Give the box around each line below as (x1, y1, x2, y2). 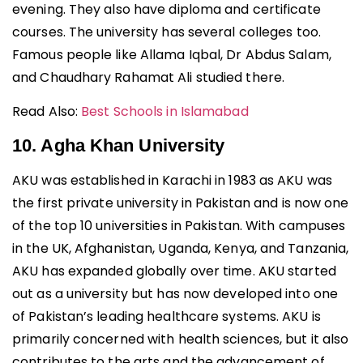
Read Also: (12, 102, 82, 122)
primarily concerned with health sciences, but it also (12, 329, 349, 348)
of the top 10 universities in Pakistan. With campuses (12, 216, 346, 235)
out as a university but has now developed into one (12, 284, 339, 303)
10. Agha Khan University (12, 135, 225, 156)
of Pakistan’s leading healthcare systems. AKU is (12, 306, 321, 326)
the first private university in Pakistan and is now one (12, 193, 349, 212)
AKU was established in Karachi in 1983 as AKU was (12, 170, 332, 190)
